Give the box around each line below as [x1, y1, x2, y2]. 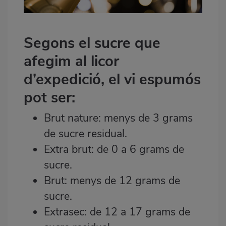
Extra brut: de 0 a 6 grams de [44, 141, 184, 157]
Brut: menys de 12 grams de [44, 173, 180, 188]
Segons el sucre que [24, 32, 160, 53]
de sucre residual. [44, 126, 127, 141]
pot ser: [24, 87, 75, 107]
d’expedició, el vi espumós [24, 69, 201, 89]
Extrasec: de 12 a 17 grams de [44, 204, 190, 219]
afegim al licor [24, 50, 119, 71]
